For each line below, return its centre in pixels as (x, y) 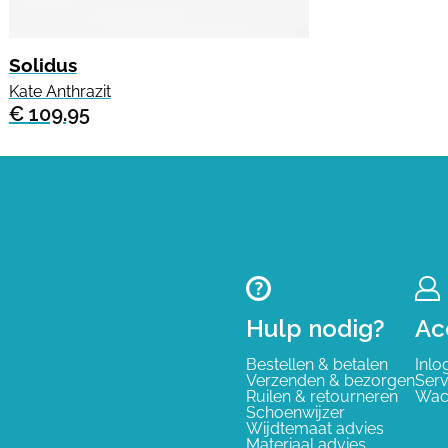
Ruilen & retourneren (322, 396)
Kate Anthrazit (59, 91)
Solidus (42, 65)
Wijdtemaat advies (315, 428)
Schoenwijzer (295, 412)
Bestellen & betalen (317, 364)
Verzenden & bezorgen (330, 380)
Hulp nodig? (315, 328)
